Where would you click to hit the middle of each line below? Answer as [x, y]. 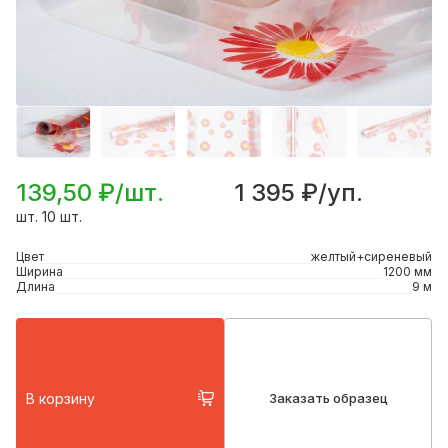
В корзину [60, 398]
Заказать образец [328, 398]
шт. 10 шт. [49, 217]
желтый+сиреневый [371, 257]
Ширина [39, 272]
